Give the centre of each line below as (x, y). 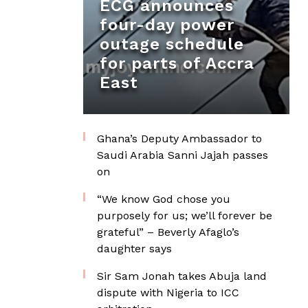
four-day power (167, 25)
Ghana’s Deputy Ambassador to (179, 139)
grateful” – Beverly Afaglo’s (168, 232)
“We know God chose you (164, 199)
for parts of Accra (177, 63)
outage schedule (172, 44)
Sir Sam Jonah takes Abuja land (182, 276)
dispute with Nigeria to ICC (168, 293)
